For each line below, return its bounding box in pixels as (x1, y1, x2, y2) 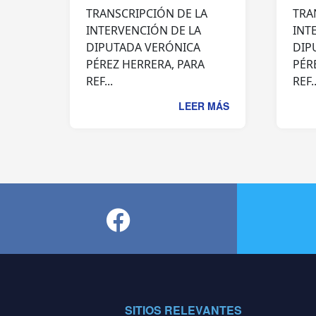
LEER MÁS (178, 99, 229, 114)
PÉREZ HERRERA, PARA (86, 56, 205, 73)
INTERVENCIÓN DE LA (86, 23, 201, 39)
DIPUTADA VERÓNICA (86, 39, 200, 56)
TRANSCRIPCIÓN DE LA (86, 6, 207, 22)
